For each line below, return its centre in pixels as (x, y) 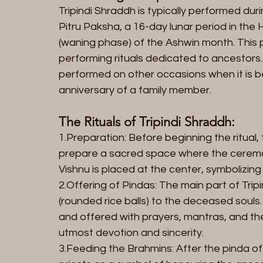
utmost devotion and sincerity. (131, 232)
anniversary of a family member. (135, 90)
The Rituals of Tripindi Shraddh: (147, 122)
